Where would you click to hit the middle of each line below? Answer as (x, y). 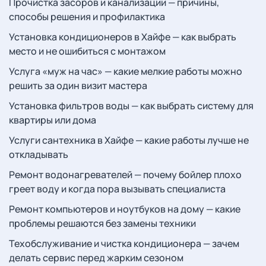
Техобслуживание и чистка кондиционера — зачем (124, 243)
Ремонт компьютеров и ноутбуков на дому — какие (125, 209)
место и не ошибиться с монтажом (87, 51)
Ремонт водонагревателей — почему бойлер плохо (125, 175)
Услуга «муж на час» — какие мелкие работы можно (126, 71)
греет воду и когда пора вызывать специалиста (117, 189)
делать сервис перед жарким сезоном (96, 258)
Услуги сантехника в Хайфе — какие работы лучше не (129, 140)
